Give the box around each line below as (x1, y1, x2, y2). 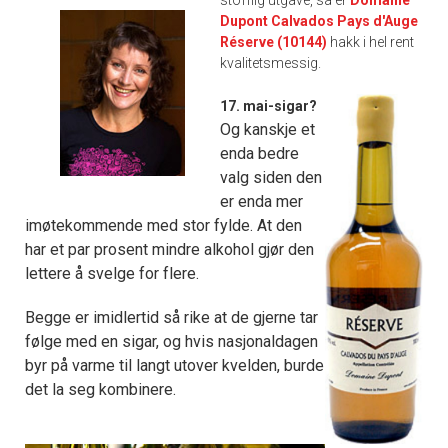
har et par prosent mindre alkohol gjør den (25, 240, 314, 260)
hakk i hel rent (327, 34, 415, 51)
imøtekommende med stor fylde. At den (25, 216, 302, 236)
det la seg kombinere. (25, 380, 176, 400)
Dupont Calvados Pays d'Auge (220, 13, 419, 30)
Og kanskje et (220, 120, 316, 140)
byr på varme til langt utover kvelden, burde (25, 356, 324, 376)
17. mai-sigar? (220, 98, 318, 115)
